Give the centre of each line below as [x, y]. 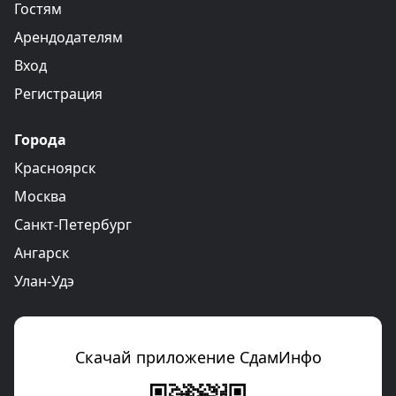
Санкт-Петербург [73, 225]
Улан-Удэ [44, 282]
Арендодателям [69, 38]
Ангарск [42, 253]
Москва [40, 197]
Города [40, 140]
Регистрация [58, 94]
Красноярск [55, 168]
